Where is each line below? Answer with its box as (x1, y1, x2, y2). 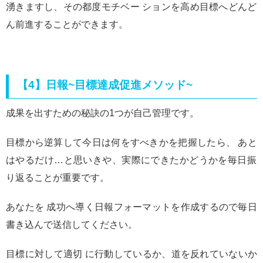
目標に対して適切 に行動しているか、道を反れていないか (6, 249, 257, 259)
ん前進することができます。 (6, 19, 128, 30)
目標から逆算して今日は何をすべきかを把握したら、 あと (6, 137, 257, 148)
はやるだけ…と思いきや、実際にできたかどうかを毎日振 (6, 155, 257, 166)
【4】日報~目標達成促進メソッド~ (17, 78, 193, 91)
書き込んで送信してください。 (6, 220, 137, 230)
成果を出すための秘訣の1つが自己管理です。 (6, 108, 199, 119)
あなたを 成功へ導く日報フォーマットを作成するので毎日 (6, 202, 257, 213)
